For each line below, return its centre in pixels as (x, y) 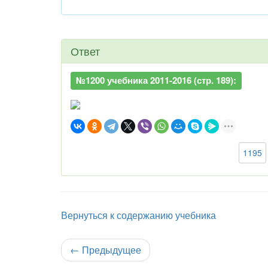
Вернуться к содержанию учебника (138, 215)
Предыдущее (110, 250)
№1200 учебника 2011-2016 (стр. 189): (156, 80)
